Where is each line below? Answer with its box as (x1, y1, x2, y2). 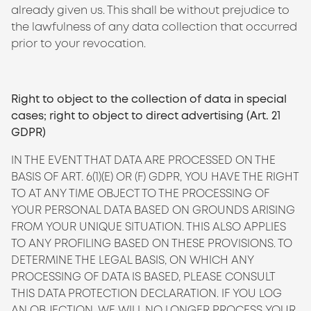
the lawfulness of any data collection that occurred (11, 19, 297, 34)
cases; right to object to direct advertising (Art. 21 (11, 108, 280, 123)
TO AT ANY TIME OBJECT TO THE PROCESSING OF (11, 186, 269, 201)
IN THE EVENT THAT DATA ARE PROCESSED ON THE (11, 153, 276, 167)
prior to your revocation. (11, 36, 146, 51)
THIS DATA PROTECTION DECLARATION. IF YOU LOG (11, 286, 282, 301)
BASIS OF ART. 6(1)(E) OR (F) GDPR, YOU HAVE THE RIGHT (11, 169, 299, 184)
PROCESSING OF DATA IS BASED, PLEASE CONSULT (11, 269, 275, 284)
